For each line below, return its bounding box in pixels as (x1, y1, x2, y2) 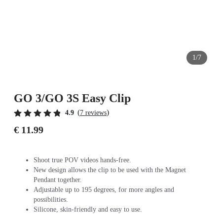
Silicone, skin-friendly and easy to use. (34, 206, 142, 213)
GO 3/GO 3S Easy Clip (14, 92, 131, 105)
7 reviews (80, 109, 107, 116)
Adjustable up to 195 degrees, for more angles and (34, 186, 174, 193)
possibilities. (34, 196, 68, 203)
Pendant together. (34, 176, 82, 184)
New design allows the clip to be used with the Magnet (34, 166, 186, 174)
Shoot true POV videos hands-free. (34, 156, 131, 164)
